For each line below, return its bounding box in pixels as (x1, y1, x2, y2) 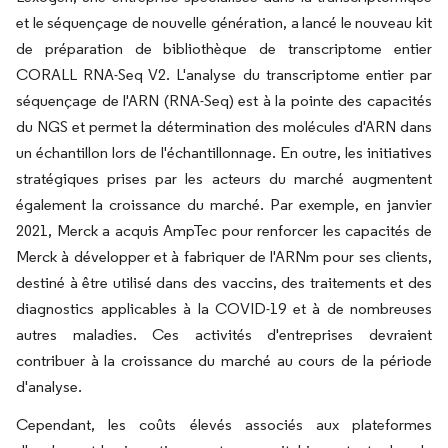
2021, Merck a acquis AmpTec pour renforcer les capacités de (16, 221, 432, 240)
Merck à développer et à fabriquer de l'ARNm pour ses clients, (16, 247, 432, 266)
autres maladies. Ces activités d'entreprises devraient (16, 325, 432, 344)
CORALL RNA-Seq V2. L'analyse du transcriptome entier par (16, 65, 432, 84)
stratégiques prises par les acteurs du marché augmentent (16, 169, 432, 188)
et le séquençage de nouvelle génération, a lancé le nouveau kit (16, 13, 432, 32)
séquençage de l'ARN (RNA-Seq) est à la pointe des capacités (16, 91, 432, 110)
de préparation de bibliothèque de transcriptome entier (16, 39, 432, 58)
